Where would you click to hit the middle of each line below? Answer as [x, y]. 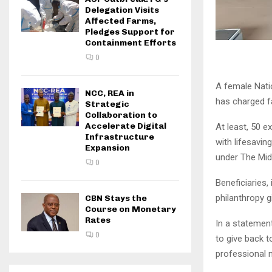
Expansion [107, 148]
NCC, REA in [110, 93]
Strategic [107, 104]
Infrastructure [120, 137]
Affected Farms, [121, 21]
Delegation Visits [122, 10]
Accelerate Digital [126, 126]
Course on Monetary [131, 209]
